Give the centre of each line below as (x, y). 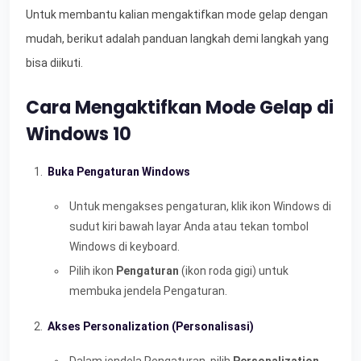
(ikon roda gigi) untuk (234, 271)
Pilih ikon (93, 271)
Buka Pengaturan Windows (119, 171)
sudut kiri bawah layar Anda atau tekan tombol (189, 226)
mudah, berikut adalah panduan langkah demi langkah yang (177, 38)
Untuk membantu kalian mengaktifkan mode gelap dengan (177, 14)
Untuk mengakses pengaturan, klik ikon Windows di (200, 206)
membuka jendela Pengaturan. (148, 291)
